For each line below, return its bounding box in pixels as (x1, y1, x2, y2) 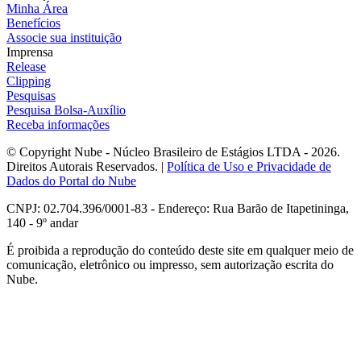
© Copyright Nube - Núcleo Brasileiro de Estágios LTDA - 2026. (6, 144, 340, 159)
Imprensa (6, 44, 53, 59)
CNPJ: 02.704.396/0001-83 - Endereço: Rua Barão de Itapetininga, (6, 201, 349, 215)
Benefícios (6, 15, 60, 30)
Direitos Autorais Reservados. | (6, 159, 167, 173)
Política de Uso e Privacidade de (167, 159, 331, 173)
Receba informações (6, 117, 110, 131)
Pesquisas (6, 88, 56, 102)
